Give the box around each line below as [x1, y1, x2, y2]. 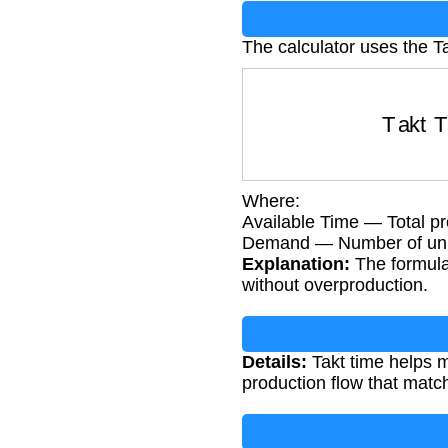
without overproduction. [242, 274, 428, 295]
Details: [242, 351, 307, 372]
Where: [242, 190, 300, 211]
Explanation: [242, 253, 350, 274]
